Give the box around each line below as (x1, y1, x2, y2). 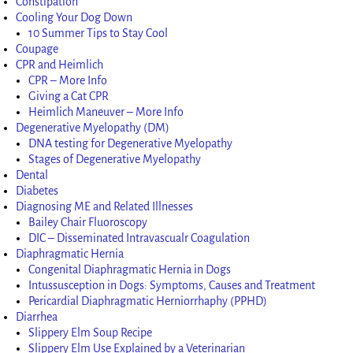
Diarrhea (16, 310, 58, 323)
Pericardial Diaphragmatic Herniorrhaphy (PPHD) (28, 294, 268, 307)
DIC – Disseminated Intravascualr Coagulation (28, 231, 251, 244)
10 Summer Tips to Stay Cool (28, 26, 169, 39)
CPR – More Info (28, 73, 108, 87)
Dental (16, 168, 49, 181)
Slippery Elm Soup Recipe (28, 325, 153, 339)
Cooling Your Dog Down (16, 10, 133, 24)
